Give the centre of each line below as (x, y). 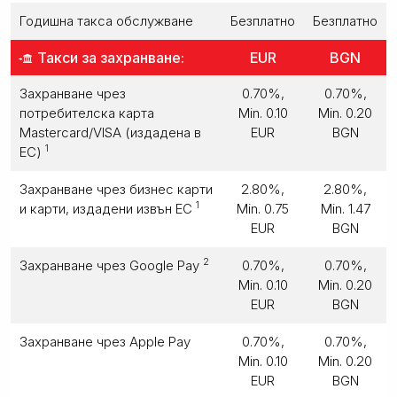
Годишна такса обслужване (106, 20)
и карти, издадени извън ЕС (108, 208)
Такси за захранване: (109, 57)
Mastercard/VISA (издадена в (110, 132)
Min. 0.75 (263, 208)
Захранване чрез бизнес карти (116, 189)
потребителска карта (87, 113)
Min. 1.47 (345, 208)
